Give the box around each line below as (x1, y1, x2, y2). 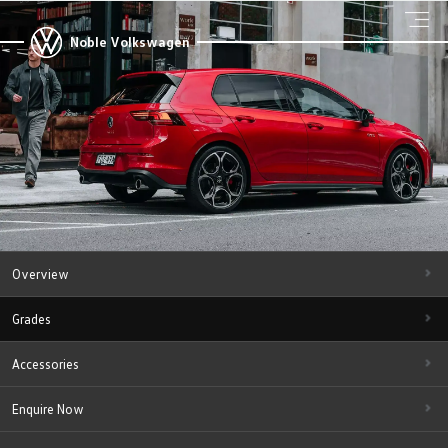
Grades (12, 311, 51, 327)
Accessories (12, 356, 79, 372)
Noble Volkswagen (70, 33, 190, 50)
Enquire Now (12, 401, 84, 417)
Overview (12, 266, 69, 282)
